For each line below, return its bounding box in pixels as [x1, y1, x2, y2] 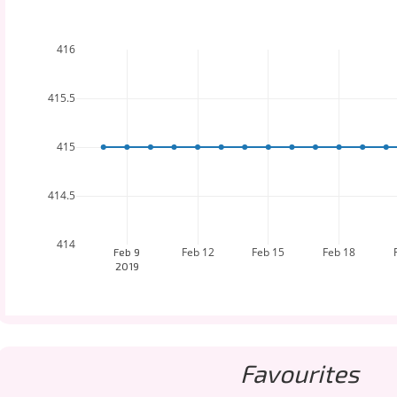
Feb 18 [323, 245, 356, 260]
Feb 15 [252, 245, 285, 260]
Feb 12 [181, 245, 214, 260]
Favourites [240, 358, 359, 388]
